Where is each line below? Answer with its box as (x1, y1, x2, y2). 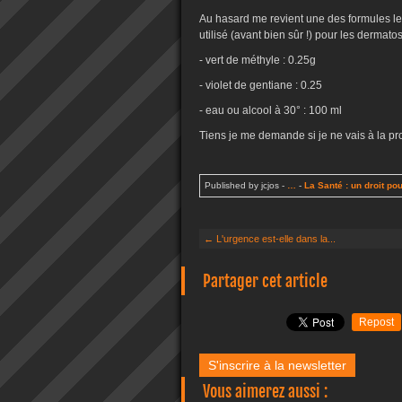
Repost (359, 316, 394, 328)
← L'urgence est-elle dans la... (204, 233, 336, 244)
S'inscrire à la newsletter (208, 358, 346, 372)
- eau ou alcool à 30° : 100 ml (199, 104, 342, 117)
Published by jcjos (205, 180, 279, 190)
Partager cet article (203, 271, 328, 291)
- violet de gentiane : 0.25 (199, 79, 322, 92)
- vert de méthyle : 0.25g (199, 54, 316, 66)
